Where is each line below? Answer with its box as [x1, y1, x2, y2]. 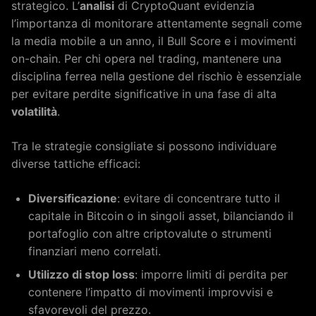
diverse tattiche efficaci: [11, 157, 140, 171]
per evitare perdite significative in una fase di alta [11, 87, 276, 102]
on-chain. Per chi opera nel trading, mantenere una [11, 51, 281, 66]
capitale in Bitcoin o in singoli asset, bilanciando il [28, 209, 293, 224]
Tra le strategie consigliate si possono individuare [11, 139, 276, 154]
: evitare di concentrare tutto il [117, 191, 280, 206]
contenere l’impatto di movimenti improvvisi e [28, 285, 273, 300]
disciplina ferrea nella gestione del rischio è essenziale [11, 69, 301, 84]
